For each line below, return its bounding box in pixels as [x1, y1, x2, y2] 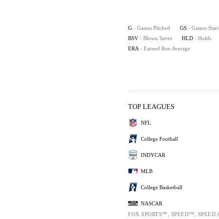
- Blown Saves [140, 35, 172, 41]
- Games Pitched [133, 25, 170, 31]
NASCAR [141, 200, 162, 206]
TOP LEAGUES [128, 103, 175, 110]
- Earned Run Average [140, 45, 190, 51]
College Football [141, 135, 178, 142]
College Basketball [141, 184, 182, 190]
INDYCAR [141, 152, 165, 158]
